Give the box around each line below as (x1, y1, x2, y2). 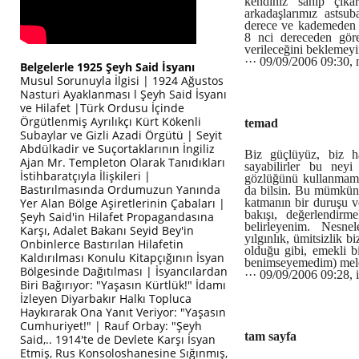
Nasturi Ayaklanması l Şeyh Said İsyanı (20, 87, 227, 102)
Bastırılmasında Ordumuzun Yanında (20, 182, 220, 197)
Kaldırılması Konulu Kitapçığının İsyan (20, 250, 224, 265)
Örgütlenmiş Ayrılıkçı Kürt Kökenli (20, 114, 201, 129)
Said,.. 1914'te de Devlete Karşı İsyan (20, 332, 216, 347)
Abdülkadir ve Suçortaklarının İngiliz (20, 141, 215, 156)
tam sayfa (244, 329, 296, 343)
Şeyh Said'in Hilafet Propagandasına (20, 209, 214, 224)
